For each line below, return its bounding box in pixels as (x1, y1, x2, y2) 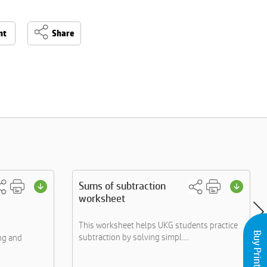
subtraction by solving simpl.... (79, 232, 189, 242)
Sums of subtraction (79, 179, 166, 192)
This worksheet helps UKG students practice (79, 220, 238, 230)
